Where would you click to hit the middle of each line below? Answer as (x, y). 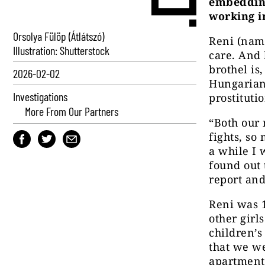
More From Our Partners (72, 111)
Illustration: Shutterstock (61, 50)
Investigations (40, 96)
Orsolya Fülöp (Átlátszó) (59, 36)
